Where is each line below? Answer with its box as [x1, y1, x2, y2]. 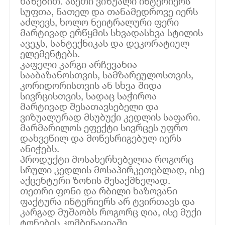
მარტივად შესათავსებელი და [20, 100, 159, 112]
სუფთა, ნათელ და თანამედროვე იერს [20, 5, 198, 17]
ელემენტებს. [20, 47, 80, 59]
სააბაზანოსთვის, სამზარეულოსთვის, [20, 68, 194, 80]
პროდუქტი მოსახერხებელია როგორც [20, 153, 194, 165]
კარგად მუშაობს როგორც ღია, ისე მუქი [20, 205, 202, 217]
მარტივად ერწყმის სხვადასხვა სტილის [20, 26, 203, 38]
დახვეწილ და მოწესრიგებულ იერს [20, 132, 182, 144]
